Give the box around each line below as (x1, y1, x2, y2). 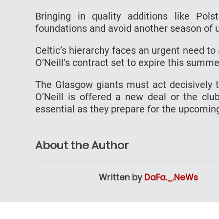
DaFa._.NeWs (144, 171, 198, 183)
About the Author (35, 137, 129, 153)
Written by (99, 171, 144, 183)
